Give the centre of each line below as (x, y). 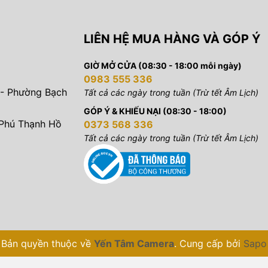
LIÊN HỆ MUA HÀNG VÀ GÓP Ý (172, 39)
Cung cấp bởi (211, 243)
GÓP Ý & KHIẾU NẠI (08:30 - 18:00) (155, 111)
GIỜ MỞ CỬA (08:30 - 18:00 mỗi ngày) (162, 65)
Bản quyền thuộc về (48, 243)
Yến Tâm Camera (134, 243)
